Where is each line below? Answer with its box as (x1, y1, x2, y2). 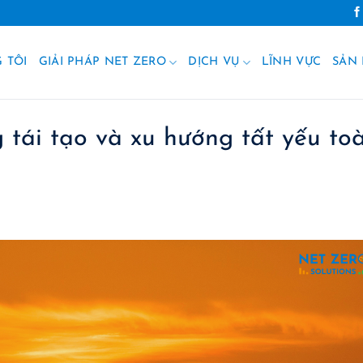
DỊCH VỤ (188, 56, 240, 68)
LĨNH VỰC (261, 56, 322, 68)
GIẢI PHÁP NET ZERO (38, 56, 166, 68)
